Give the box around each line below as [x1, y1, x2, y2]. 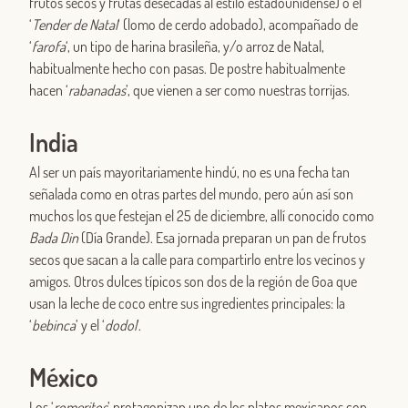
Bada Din [29, 229, 78, 248]
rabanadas [68, 81, 126, 100]
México [29, 361, 98, 394]
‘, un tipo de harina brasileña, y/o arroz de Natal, [66, 37, 324, 56]
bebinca [32, 316, 76, 335]
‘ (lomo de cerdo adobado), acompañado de [117, 15, 358, 35]
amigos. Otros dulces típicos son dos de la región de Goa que [29, 272, 357, 291]
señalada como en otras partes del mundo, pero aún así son [29, 185, 353, 204]
